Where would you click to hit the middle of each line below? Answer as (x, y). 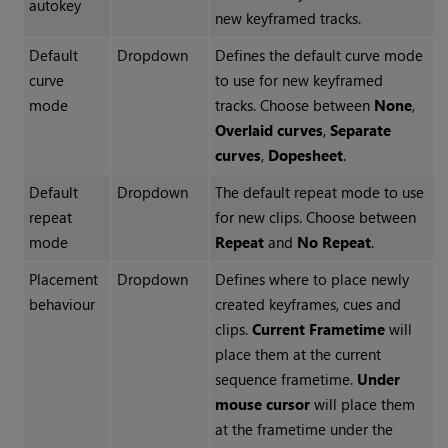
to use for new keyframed (298, 80)
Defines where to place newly (311, 279)
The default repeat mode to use (319, 192)
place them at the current (297, 354)
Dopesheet (305, 155)
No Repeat (333, 242)
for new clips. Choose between (315, 217)
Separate (360, 130)
